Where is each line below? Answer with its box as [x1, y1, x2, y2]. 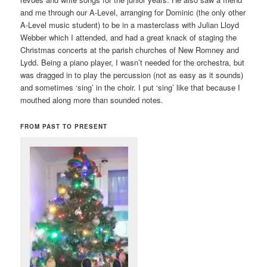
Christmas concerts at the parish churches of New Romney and [20, 44, 240, 55]
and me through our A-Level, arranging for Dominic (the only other [20, 6, 246, 18]
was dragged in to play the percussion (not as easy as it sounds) [20, 69, 244, 80]
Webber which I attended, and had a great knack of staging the [20, 31, 237, 43]
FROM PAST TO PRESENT [20, 122, 108, 131]
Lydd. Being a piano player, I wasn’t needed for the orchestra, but [20, 56, 245, 68]
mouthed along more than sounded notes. [20, 94, 164, 105]
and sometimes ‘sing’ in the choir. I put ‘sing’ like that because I [20, 81, 241, 93]
